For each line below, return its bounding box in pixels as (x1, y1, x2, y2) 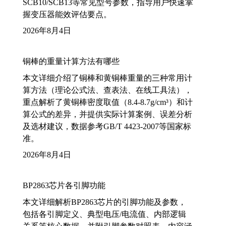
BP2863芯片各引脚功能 (23, 181, 105, 190)
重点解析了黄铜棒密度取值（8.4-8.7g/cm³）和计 (23, 97, 193, 106)
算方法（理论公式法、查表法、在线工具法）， (23, 85, 192, 94)
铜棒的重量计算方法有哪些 (23, 56, 120, 66)
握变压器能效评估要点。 (23, 10, 111, 19)
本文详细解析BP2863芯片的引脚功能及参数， (23, 197, 186, 206)
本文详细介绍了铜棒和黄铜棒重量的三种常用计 (23, 73, 192, 82)
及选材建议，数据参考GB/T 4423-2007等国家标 (23, 122, 191, 131)
